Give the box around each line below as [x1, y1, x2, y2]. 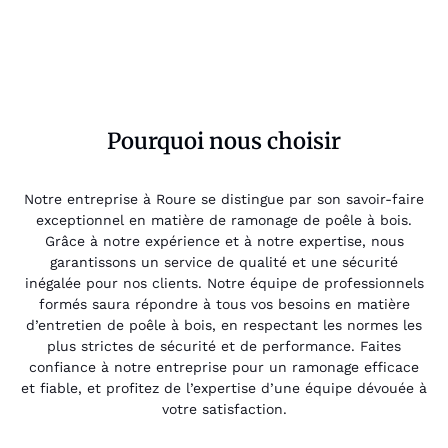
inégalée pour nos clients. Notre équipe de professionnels [24, 275, 424, 292]
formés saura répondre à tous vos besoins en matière [38, 296, 410, 313]
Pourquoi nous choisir [107, 126, 341, 155]
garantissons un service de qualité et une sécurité [50, 254, 398, 271]
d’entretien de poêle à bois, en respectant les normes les [26, 317, 422, 334]
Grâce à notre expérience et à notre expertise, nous [44, 233, 404, 250]
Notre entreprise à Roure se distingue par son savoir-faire [24, 191, 424, 208]
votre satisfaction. [161, 401, 287, 418]
